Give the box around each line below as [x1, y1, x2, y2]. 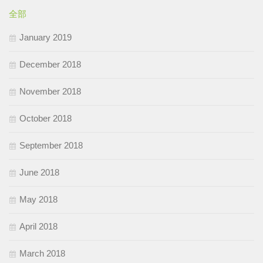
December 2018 [19, 59, 81, 70]
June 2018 [19, 167, 59, 178]
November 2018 [19, 86, 81, 97]
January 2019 [19, 32, 72, 43]
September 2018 [19, 140, 83, 151]
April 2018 [19, 221, 58, 232]
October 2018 [19, 113, 72, 124]
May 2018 [19, 194, 58, 205]
